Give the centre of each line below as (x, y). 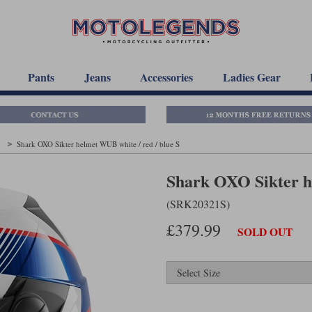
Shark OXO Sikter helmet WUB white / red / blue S (98, 143)
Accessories (167, 77)
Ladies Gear (251, 77)
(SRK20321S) (198, 203)
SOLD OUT (265, 232)
